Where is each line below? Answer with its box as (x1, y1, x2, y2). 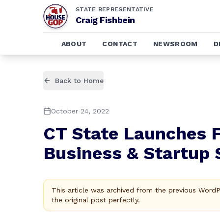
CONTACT (102, 40, 137, 48)
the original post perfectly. (52, 196, 140, 204)
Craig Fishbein (76, 15, 135, 25)
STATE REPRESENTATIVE (76, 6, 154, 13)
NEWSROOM (153, 40, 198, 48)
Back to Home (55, 77, 104, 84)
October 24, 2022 (51, 107, 109, 115)
